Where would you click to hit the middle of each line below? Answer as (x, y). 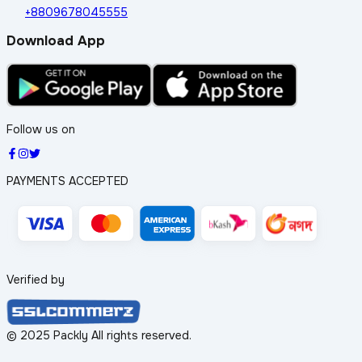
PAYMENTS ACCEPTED (67, 181)
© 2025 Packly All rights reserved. (99, 335)
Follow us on (41, 129)
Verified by (36, 279)
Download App (56, 41)
